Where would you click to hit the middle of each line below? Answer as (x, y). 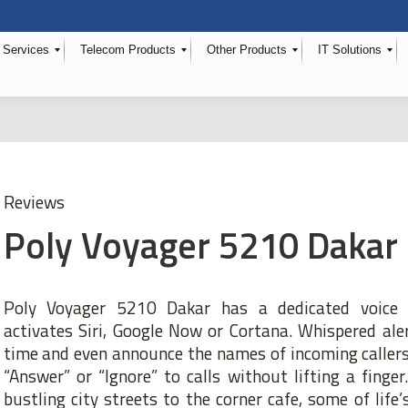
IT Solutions (350, 50)
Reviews (34, 201)
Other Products (247, 50)
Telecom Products (128, 50)
